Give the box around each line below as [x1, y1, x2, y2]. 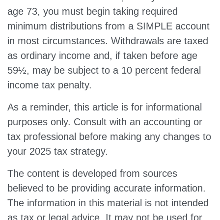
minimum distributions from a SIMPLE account [7, 21, 210, 31]
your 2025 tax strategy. [7, 146, 108, 157]
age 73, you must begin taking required [7, 6, 178, 17]
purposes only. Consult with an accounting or [7, 116, 202, 127]
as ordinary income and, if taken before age [7, 50, 197, 61]
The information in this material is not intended [7, 197, 209, 208]
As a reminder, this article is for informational [7, 102, 202, 112]
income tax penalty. [7, 80, 92, 90]
